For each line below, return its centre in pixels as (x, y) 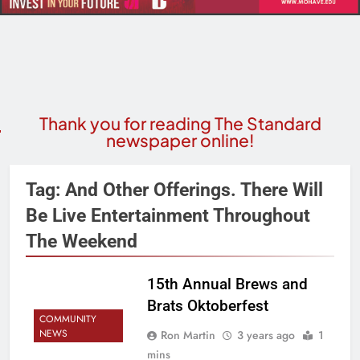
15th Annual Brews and (227, 284)
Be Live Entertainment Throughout (168, 215)
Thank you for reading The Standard (180, 123)
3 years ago (266, 335)
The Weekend (82, 241)
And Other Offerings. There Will (194, 189)
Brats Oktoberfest (207, 305)
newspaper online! (180, 140)
